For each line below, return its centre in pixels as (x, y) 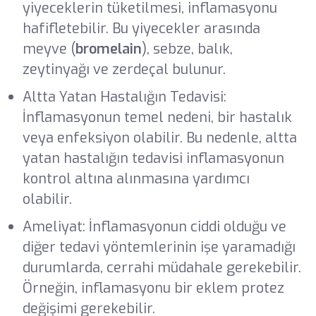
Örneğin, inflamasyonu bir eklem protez (153, 288)
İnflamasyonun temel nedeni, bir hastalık (157, 117)
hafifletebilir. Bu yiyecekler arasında (141, 28)
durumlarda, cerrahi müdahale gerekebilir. (162, 267)
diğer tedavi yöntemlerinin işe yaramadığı (159, 247)
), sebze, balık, (187, 49)
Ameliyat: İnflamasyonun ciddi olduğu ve (154, 226)
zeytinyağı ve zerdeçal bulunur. (124, 69)
